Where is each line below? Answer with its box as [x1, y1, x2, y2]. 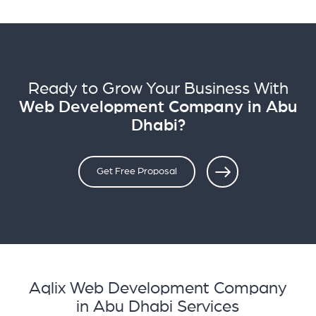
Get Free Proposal [96, 166, 177, 177]
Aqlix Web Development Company [28, 279, 287, 297]
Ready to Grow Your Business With [28, 80, 288, 97]
